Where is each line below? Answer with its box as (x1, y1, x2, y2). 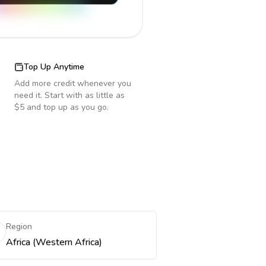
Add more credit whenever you (14, 78, 131, 89)
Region (5, 221, 32, 232)
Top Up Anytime (24, 61, 84, 72)
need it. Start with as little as (14, 90, 125, 101)
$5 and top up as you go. (14, 102, 109, 113)
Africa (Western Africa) (5, 236, 102, 249)
